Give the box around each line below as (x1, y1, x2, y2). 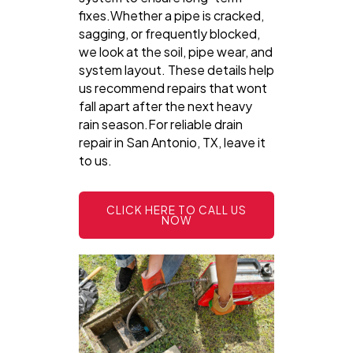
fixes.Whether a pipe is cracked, (79, 6, 264, 24)
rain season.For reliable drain (79, 115, 243, 132)
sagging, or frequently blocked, (79, 24, 260, 42)
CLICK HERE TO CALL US (106, 203, 247, 217)
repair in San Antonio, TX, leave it (79, 133, 266, 150)
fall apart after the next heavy (79, 97, 252, 114)
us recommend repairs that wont (79, 79, 267, 96)
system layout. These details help (79, 61, 274, 78)
